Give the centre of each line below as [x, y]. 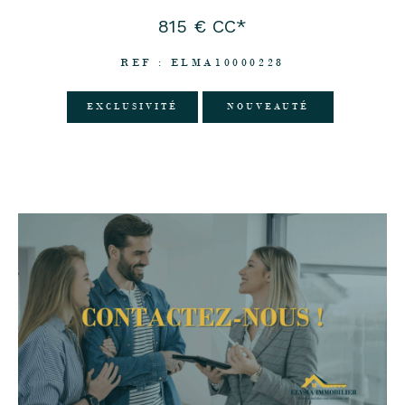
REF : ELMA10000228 [202, 62]
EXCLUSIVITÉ [132, 107]
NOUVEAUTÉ [268, 107]
